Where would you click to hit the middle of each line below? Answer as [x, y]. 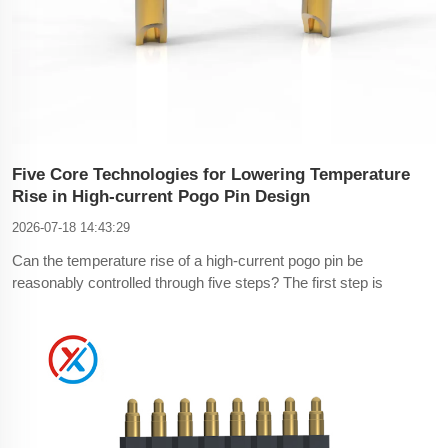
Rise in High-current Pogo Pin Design [161, 196]
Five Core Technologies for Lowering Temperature [211, 174]
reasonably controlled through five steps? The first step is [197, 282]
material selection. [71, 304]
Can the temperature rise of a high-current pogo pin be [187, 260]
